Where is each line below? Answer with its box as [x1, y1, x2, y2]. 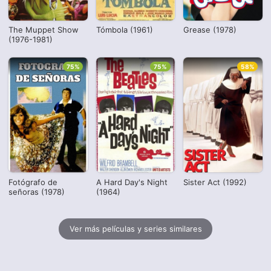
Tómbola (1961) [96, 25, 153, 35]
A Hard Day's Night [96, 177, 168, 187]
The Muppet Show [8, 25, 79, 35]
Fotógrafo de [8, 177, 58, 187]
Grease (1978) [183, 25, 237, 35]
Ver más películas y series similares [69, 224, 202, 234]
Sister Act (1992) [183, 177, 247, 187]
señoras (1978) [8, 186, 65, 197]
